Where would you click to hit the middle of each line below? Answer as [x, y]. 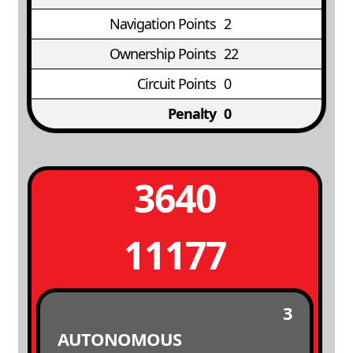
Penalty [191, 113]
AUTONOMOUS [119, 339]
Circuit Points [176, 84]
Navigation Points [162, 24]
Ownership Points [162, 54]
